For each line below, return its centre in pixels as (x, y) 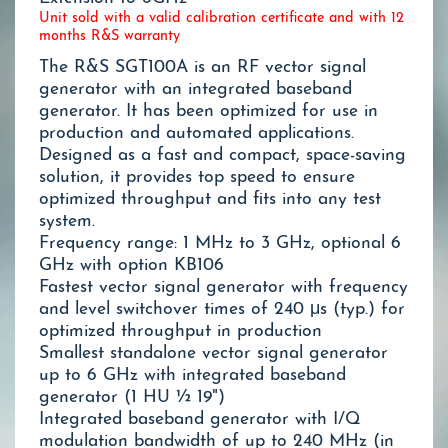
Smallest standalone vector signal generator (213, 354)
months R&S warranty (109, 37)
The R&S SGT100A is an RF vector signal (202, 68)
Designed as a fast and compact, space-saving (222, 156)
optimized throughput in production (180, 332)
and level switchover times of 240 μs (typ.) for (222, 310)
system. (67, 222)
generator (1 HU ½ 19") (132, 398)
